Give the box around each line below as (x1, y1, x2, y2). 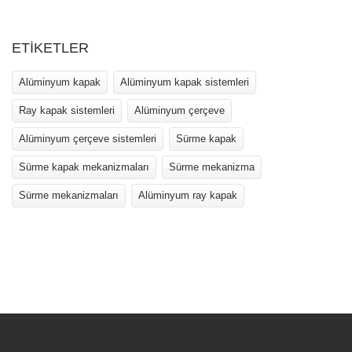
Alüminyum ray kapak (138, 189, 237, 201)
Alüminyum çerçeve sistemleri (19, 133, 156, 145)
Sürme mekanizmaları (19, 189, 119, 201)
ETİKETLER (12, 40, 89, 56)
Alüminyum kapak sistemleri (120, 76, 249, 88)
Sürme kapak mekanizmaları (19, 161, 149, 173)
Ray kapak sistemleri (19, 104, 115, 116)
